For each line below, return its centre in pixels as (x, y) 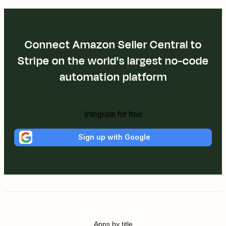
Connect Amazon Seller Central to (113, 45)
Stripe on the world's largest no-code (113, 61)
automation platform (113, 77)
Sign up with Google (114, 137)
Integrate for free (113, 114)
